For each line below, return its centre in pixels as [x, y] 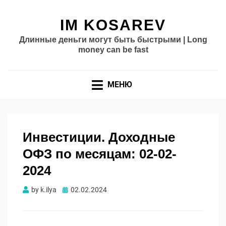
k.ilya [48, 190]
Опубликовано [87, 189]
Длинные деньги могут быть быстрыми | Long [113, 40]
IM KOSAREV [113, 25]
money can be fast [113, 50]
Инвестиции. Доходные [99, 137]
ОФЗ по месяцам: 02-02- [100, 154]
